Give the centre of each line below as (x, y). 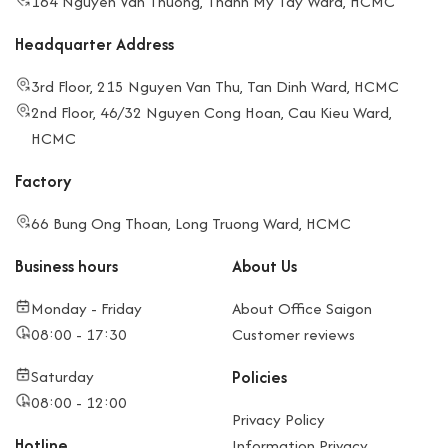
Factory (43, 180)
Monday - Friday (86, 308)
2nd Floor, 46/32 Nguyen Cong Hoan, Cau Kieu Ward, (211, 112)
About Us (264, 265)
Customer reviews (293, 334)
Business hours (66, 265)
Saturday (62, 376)
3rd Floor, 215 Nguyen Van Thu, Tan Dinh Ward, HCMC (215, 86)
